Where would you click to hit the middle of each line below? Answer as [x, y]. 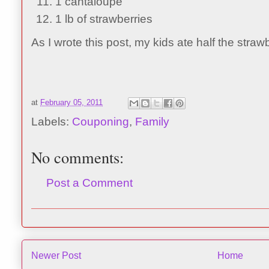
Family [152, 121]
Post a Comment [89, 183]
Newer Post [56, 256]
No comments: [77, 157]
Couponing [101, 121]
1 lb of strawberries [104, 19]
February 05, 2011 [71, 102]
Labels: [52, 121]
